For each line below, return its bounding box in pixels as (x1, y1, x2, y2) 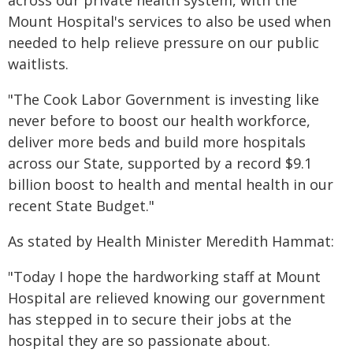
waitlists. (8, 54, 69, 73)
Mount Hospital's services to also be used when (8, 12, 331, 31)
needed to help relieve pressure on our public (8, 33, 319, 52)
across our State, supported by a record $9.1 (8, 154, 312, 173)
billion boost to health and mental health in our (8, 175, 333, 194)
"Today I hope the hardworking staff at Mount (8, 267, 321, 286)
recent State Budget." (8, 196, 154, 215)
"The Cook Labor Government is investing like (8, 90, 319, 109)
